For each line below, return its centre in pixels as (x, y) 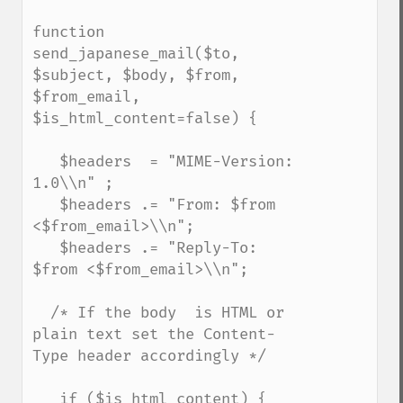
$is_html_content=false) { (145, 118)
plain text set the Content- (154, 334)
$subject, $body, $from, (136, 75)
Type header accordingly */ (149, 356)
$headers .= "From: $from (46, 205)
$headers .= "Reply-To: (46, 248)
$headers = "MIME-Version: (46, 161)
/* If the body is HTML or (41, 313)
